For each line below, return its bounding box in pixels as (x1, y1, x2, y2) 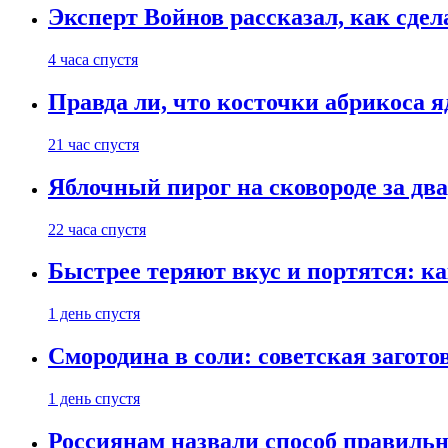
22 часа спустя (48, 220, 146, 238)
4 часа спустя (48, 50, 138, 68)
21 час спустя (48, 135, 139, 153)
